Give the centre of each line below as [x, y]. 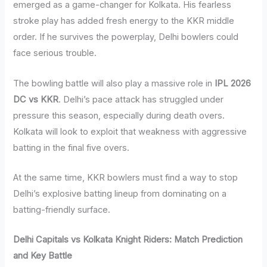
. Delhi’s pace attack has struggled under [141, 99]
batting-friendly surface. [62, 209]
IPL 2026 [233, 83]
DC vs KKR [36, 99]
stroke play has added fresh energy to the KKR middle [124, 21]
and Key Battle [43, 256]
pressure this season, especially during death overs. [119, 115]
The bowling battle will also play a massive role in [114, 83]
